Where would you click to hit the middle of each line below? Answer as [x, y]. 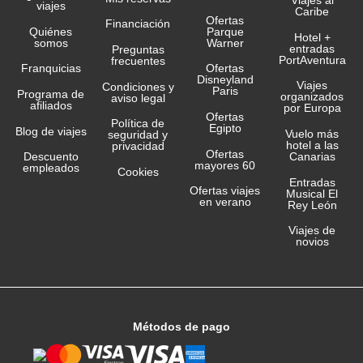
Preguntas [138, 50]
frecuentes [138, 61]
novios [312, 242]
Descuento [51, 157]
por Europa [312, 108]
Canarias [312, 157]
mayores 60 [225, 165]
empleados [51, 168]
